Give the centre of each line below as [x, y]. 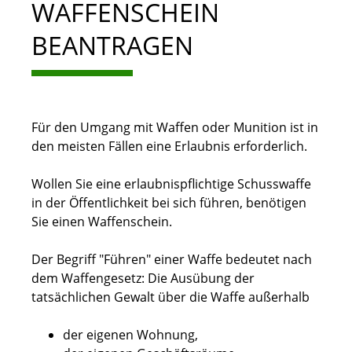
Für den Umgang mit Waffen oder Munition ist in [175, 128]
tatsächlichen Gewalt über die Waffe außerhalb [170, 297]
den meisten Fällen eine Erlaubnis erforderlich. [169, 147]
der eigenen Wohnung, [130, 335]
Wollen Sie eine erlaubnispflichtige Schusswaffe [171, 184]
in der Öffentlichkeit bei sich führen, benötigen [169, 203]
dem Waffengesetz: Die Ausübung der [143, 279]
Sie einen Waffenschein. [102, 222]
